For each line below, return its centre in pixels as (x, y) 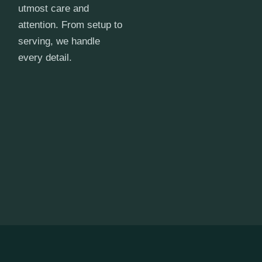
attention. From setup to (70, 25)
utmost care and (54, 8)
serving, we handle (59, 41)
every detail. (45, 57)
